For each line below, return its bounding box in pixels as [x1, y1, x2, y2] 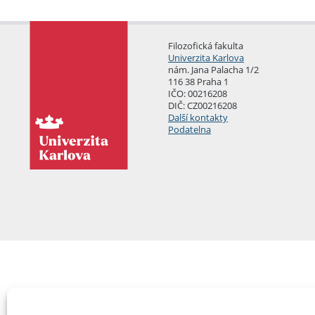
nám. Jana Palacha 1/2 [168, 63, 259, 77]
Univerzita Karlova [168, 51, 244, 65]
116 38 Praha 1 [168, 75, 229, 89]
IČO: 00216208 [168, 87, 227, 101]
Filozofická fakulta [168, 39, 243, 53]
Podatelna [168, 123, 211, 136]
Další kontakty [168, 111, 228, 124]
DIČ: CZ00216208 [168, 99, 237, 112]
